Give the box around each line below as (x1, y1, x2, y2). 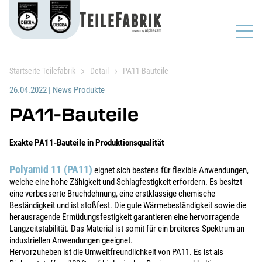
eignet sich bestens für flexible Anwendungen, (92, 165, 249, 175)
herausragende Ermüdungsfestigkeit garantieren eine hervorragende (9, 212, 239, 222)
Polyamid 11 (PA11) (9, 163, 92, 175)
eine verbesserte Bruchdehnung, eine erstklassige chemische (9, 188, 215, 199)
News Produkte (53, 85, 105, 95)
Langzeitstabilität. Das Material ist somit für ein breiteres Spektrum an (9, 223, 244, 234)
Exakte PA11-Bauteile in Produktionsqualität (9, 137, 164, 148)
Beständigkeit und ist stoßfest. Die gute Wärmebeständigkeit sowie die (9, 200, 246, 211)
